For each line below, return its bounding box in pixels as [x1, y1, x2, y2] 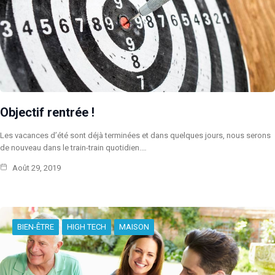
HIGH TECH [67, 222, 106, 232]
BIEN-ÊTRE [17, 222, 54, 232]
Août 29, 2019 [10, 163, 61, 173]
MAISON [119, 222, 149, 232]
